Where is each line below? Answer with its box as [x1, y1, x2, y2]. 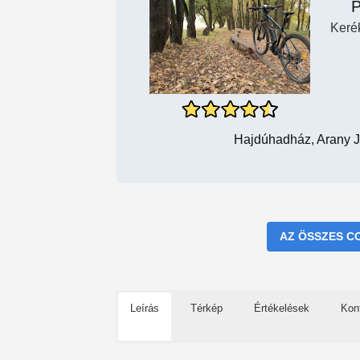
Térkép [190, 301, 223, 314]
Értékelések [254, 301, 309, 314]
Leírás [130, 301, 159, 314]
